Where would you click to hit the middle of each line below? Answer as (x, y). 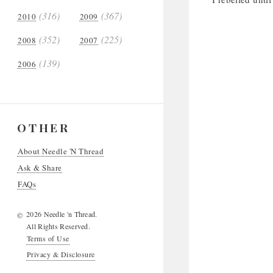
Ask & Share (40, 168)
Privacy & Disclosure (61, 254)
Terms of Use (48, 238)
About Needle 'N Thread (61, 151)
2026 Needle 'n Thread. (62, 214)
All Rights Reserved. (58, 226)
